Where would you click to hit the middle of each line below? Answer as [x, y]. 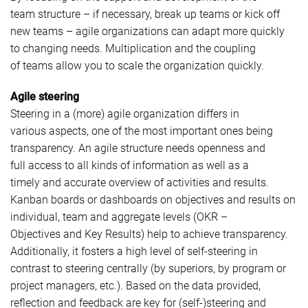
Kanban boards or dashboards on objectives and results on [153, 200]
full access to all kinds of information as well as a [130, 166]
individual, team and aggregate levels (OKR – [119, 217]
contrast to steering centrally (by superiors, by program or [148, 269]
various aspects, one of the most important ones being [142, 131]
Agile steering [45, 97]
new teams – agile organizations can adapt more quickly [147, 32]
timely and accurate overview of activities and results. [140, 183]
